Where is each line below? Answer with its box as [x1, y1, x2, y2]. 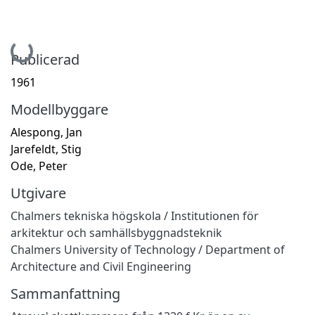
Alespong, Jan [11, 124, 82, 140]
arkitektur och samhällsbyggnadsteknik [11, 224, 222, 240]
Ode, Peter [11, 157, 67, 174]
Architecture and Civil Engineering [11, 258, 191, 274]
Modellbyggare [11, 99, 108, 119]
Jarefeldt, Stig [11, 141, 82, 157]
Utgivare [11, 183, 66, 202]
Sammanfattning [11, 283, 120, 303]
